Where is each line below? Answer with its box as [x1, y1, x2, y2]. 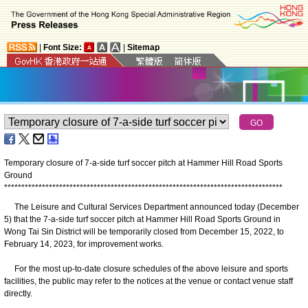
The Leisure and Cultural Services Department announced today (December [4, 201, 299, 212]
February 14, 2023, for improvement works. [4, 239, 164, 249]
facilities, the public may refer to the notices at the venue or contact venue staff [4, 276, 293, 286]
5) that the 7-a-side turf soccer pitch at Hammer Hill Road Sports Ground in [4, 214, 280, 224]
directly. [4, 288, 34, 298]
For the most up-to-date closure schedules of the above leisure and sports [4, 263, 288, 274]
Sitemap [127, 42, 159, 52]
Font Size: [43, 42, 82, 52]
